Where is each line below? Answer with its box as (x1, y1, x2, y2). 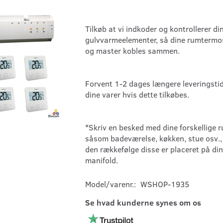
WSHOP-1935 (140, 179, 189, 190)
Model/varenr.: (85, 179, 138, 190)
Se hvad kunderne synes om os (85, 197, 201, 208)
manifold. (85, 155, 120, 166)
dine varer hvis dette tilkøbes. (85, 89, 191, 100)
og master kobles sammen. (85, 45, 182, 56)
